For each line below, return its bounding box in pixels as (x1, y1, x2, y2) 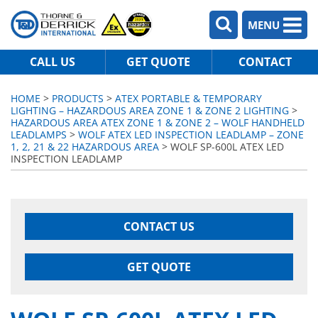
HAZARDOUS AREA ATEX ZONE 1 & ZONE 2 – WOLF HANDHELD (11, 116, 305, 129)
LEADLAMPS (11, 128, 67, 141)
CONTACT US (124, 219, 194, 234)
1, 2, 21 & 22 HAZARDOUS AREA (11, 140, 159, 153)
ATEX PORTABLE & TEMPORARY (115, 92, 262, 105)
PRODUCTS (52, 92, 104, 105)
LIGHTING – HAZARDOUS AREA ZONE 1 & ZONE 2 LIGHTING (11, 104, 289, 117)
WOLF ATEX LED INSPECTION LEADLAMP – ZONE (78, 128, 304, 141)
